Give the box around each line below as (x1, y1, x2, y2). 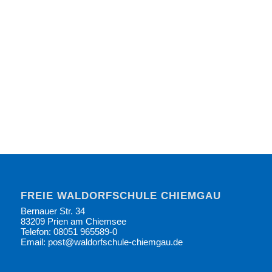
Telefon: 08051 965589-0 (20, 226, 117, 237)
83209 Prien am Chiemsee (20, 216, 126, 227)
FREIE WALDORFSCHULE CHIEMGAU (20, 190, 221, 202)
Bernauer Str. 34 (20, 206, 85, 217)
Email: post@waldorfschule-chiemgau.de (20, 237, 183, 248)
